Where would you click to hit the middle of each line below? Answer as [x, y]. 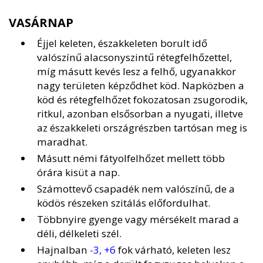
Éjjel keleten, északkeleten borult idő [122, 43]
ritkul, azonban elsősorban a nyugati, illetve [140, 114]
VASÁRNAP [41, 23]
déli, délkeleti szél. [79, 234]
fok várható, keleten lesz [173, 250]
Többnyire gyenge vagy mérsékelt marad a [138, 220]
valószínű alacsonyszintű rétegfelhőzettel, [134, 58]
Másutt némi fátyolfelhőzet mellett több [131, 159]
